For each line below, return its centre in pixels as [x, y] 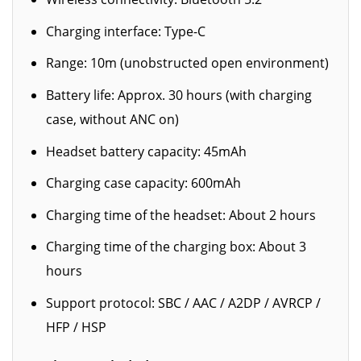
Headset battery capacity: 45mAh [146, 151]
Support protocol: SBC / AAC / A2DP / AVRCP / [183, 303]
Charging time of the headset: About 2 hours [180, 215]
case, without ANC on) [112, 119]
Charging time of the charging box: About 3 [176, 247]
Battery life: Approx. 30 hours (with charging [178, 95]
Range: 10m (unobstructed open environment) [187, 63]
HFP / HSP [76, 327]
